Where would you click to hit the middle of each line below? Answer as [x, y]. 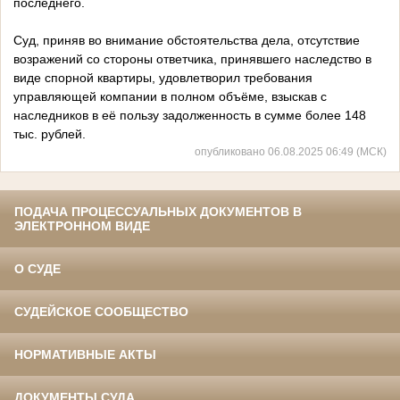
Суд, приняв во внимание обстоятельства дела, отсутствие [187, 41]
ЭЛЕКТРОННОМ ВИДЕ [82, 226]
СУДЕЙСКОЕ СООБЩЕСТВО [101, 312]
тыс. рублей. [50, 134]
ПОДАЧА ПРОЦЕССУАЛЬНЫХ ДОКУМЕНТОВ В [158, 212]
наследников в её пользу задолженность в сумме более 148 [190, 116]
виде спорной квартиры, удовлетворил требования [163, 78]
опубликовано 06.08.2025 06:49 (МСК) [291, 152]
